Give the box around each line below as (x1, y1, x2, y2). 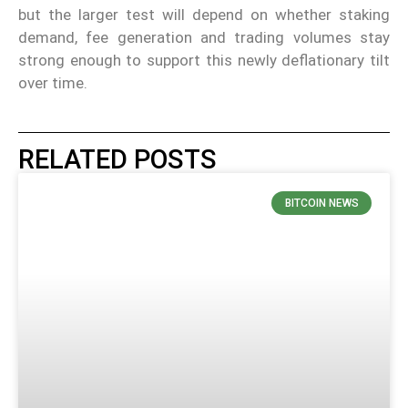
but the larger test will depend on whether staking (18, 5, 390, 25)
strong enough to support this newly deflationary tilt (18, 51, 390, 70)
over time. (18, 74, 87, 93)
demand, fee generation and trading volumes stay (18, 28, 390, 47)
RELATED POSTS (18, 143, 217, 175)
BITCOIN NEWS (284, 196, 359, 209)
